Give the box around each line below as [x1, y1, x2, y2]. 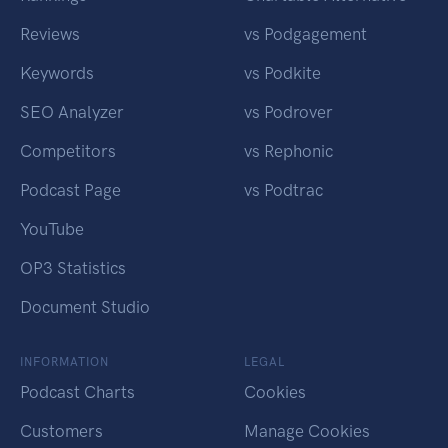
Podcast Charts [20, 382, 135, 403]
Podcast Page [20, 180, 121, 201]
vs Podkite [244, 63, 321, 84]
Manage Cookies [244, 421, 370, 442]
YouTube [20, 219, 84, 240]
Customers [20, 421, 103, 442]
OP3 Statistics [20, 258, 126, 279]
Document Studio [20, 297, 150, 318]
